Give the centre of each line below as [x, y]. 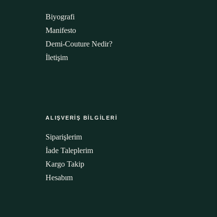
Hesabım [59, 178]
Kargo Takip [65, 164]
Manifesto [61, 30]
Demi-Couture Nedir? [79, 44]
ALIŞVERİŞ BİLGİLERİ [82, 118]
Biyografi [60, 17]
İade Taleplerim [69, 150]
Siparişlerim [64, 137]
